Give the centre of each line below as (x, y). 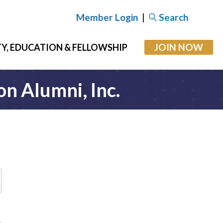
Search (173, 17)
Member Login (107, 17)
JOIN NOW (179, 47)
